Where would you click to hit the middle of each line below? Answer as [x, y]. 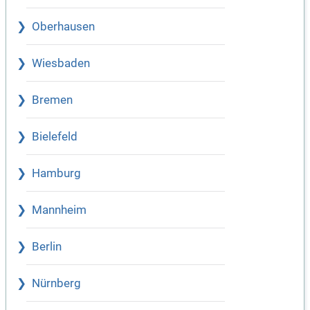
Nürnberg [56, 284]
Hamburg [56, 174]
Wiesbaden [61, 64]
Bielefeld [55, 137]
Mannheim [59, 210]
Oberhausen [63, 27]
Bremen [52, 100]
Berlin [47, 247]
